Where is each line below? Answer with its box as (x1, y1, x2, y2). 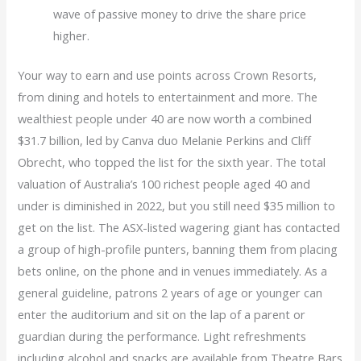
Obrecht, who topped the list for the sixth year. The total (18, 153, 326, 170)
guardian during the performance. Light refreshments (18, 327, 307, 344)
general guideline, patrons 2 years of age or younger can (18, 284, 323, 301)
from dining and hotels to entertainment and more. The (18, 88, 318, 105)
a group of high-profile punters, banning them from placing (18, 240, 338, 257)
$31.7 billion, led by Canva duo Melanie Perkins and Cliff (18, 131, 312, 148)
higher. (53, 27, 90, 44)
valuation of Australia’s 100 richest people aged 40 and (18, 175, 311, 192)
